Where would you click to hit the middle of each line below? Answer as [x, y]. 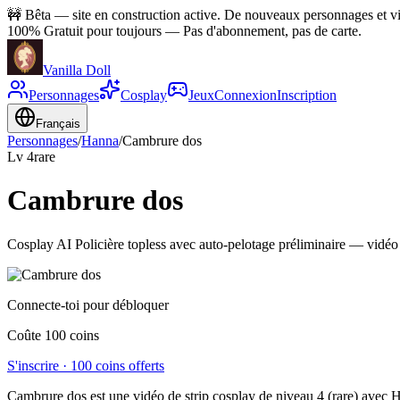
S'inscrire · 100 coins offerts [86, 365]
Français [58, 124]
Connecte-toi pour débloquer [88, 304]
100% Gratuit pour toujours [84, 31]
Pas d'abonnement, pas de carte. [272, 31]
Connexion [246, 95]
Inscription [307, 95]
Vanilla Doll [77, 70]
